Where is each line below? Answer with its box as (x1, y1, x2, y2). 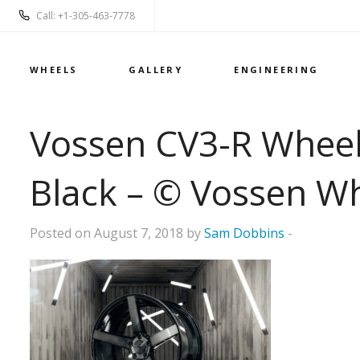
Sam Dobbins (204, 224, 284, 243)
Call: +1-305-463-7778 (36, 9, 135, 22)
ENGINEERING (234, 63, 319, 76)
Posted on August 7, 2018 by (30, 224, 204, 243)
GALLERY (129, 63, 183, 76)
